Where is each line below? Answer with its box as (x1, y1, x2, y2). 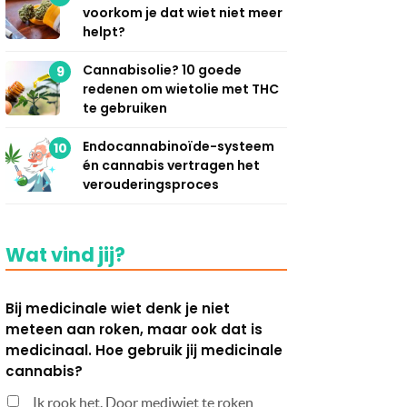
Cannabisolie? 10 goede (83, 60, 242, 79)
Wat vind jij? (5, 241, 125, 268)
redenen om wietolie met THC (83, 79, 279, 98)
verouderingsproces (83, 174, 219, 194)
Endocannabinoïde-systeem (83, 136, 274, 155)
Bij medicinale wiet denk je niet (5, 298, 230, 318)
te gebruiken (83, 98, 167, 117)
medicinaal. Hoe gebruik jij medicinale (5, 340, 283, 360)
